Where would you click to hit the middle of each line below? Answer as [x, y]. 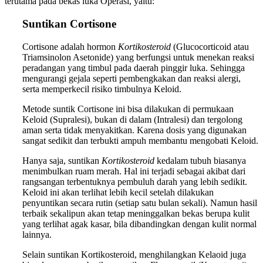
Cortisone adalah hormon [70, 46]
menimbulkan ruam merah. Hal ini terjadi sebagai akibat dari [134, 171]
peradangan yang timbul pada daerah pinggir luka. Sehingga [134, 68]
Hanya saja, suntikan [62, 160]
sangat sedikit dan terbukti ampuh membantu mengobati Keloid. [140, 140]
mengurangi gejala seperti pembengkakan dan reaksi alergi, [131, 78]
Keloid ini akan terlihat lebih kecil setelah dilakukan [118, 192]
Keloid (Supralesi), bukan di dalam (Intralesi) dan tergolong [132, 119]
